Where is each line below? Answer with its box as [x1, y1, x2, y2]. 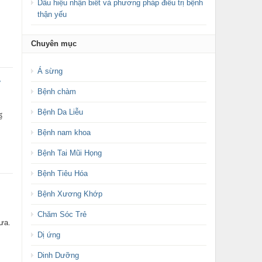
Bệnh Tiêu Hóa [37, 169, 88, 178]
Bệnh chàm [37, 87, 76, 96]
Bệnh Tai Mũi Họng [37, 149, 102, 157]
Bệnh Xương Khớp [37, 189, 102, 198]
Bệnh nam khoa [37, 128, 91, 137]
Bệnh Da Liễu [37, 108, 83, 116]
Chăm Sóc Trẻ [37, 210, 87, 219]
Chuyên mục [30, 39, 77, 48]
